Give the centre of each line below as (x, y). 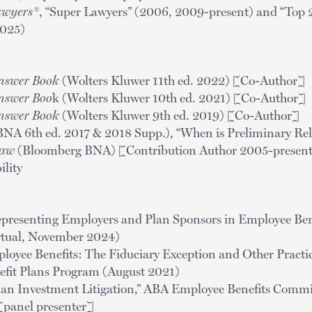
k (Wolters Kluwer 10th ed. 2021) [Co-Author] (179, 97)
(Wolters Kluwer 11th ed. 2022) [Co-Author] (182, 80)
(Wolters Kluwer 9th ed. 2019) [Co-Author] (179, 115)
